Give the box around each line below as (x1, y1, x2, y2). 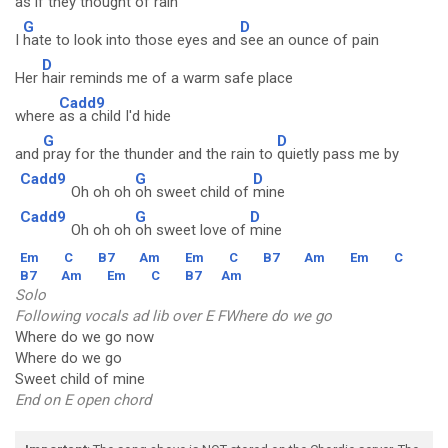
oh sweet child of (135, 183, 253, 201)
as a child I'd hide (59, 107, 171, 125)
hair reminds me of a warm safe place (42, 69, 293, 87)
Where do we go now (15, 328, 154, 346)
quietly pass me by (277, 145, 399, 163)
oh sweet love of (135, 221, 250, 239)
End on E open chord (15, 391, 151, 409)
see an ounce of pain (240, 31, 379, 49)
